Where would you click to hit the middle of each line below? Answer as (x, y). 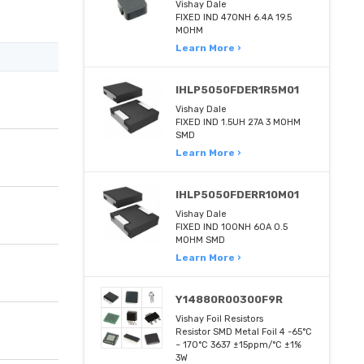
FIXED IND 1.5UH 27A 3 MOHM (238, 122)
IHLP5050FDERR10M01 (238, 195)
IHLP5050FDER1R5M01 (238, 90)
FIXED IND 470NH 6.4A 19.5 (234, 17)
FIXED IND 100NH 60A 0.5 (232, 227)
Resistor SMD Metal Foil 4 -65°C (244, 332)
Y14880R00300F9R (230, 299)
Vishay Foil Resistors (220, 319)
